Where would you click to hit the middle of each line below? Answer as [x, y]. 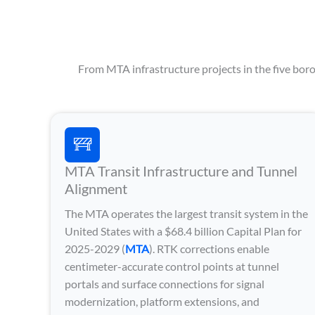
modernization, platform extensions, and [162, 301]
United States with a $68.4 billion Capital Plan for [183, 231]
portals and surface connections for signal [165, 283]
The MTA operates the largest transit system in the [186, 213]
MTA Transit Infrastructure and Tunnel [181, 171]
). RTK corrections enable [209, 248]
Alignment [96, 188]
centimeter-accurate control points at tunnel [172, 266]
